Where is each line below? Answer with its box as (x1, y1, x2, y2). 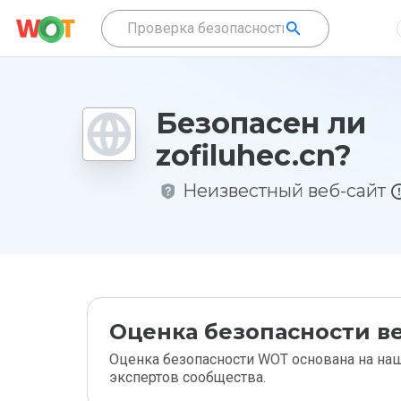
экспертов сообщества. (109, 369, 266, 386)
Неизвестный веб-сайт (183, 180, 386, 201)
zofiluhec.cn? (156, 138, 352, 173)
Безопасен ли (156, 106, 366, 141)
